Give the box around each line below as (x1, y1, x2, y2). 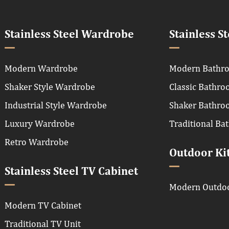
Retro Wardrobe (5, 136, 68, 147)
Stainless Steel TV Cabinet (5, 166, 138, 177)
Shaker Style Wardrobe (5, 81, 95, 92)
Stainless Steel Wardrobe (5, 29, 134, 40)
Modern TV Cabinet (5, 199, 81, 211)
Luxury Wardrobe (5, 118, 75, 129)
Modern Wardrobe (5, 62, 78, 74)
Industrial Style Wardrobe (5, 99, 107, 110)
